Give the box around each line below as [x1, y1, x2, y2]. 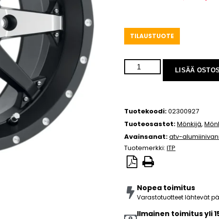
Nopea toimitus [137, 183, 195, 193]
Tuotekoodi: [124, 107, 168, 116]
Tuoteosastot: [124, 119, 177, 129]
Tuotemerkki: [124, 143, 167, 153]
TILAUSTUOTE [130, 32, 174, 41]
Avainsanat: [124, 132, 169, 142]
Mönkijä [177, 119, 201, 129]
